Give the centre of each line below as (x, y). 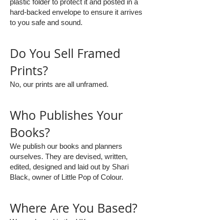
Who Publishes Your (66, 115)
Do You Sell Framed (65, 53)
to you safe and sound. (46, 22)
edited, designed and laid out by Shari (69, 167)
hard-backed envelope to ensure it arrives (76, 12)
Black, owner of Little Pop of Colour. (68, 177)
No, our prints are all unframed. (59, 84)
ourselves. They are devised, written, (69, 156)
